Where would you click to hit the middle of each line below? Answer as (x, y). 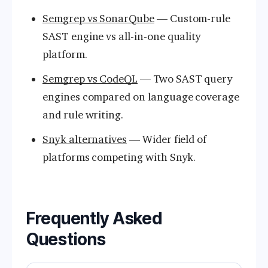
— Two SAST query (185, 79)
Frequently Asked (94, 218)
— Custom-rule (192, 19)
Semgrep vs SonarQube (98, 19)
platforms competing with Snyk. (119, 157)
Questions (66, 239)
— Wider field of (167, 139)
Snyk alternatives (85, 139)
